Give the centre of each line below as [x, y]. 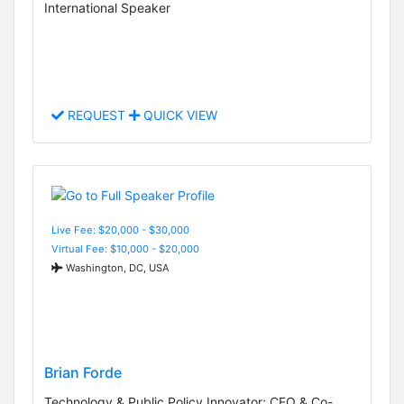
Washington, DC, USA [116, 267]
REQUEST [96, 115]
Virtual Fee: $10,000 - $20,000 [125, 248]
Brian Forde [83, 372]
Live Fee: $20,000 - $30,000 [120, 230]
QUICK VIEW [179, 115]
